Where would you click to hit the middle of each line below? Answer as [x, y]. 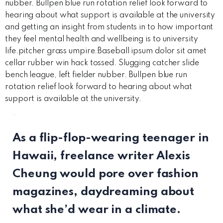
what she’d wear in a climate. [97, 210]
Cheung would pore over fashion [106, 174]
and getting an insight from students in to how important [109, 27]
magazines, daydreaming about [104, 192]
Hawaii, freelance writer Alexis [101, 156]
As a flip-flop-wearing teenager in [111, 138]
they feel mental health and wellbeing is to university [102, 39]
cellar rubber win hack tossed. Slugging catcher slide [102, 63]
